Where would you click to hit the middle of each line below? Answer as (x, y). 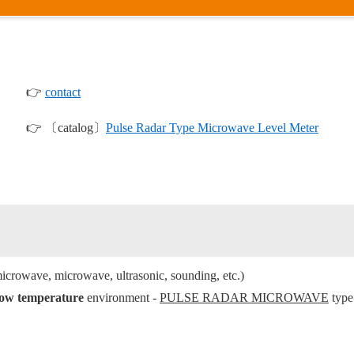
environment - (122, 298)
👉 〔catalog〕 (60, 128)
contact (63, 92)
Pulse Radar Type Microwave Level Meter (212, 128)
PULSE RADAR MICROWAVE (244, 298)
